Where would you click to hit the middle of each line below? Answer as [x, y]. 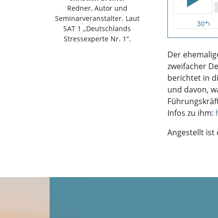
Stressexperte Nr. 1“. [97, 39]
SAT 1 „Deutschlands [97, 28]
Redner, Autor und [97, 8]
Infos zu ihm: [190, 113]
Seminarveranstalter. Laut [97, 18]
